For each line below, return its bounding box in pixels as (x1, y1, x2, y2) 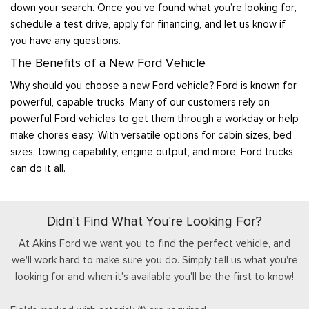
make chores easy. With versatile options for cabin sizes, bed (10, 128, 292, 141)
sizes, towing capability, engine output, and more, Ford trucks (10, 145, 293, 158)
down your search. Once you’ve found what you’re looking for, (10, 1, 297, 14)
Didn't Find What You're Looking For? (47, 213, 262, 230)
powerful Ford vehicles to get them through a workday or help (10, 112, 299, 125)
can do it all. (10, 161, 66, 175)
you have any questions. (10, 34, 123, 48)
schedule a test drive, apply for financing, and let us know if (10, 18, 286, 31)
